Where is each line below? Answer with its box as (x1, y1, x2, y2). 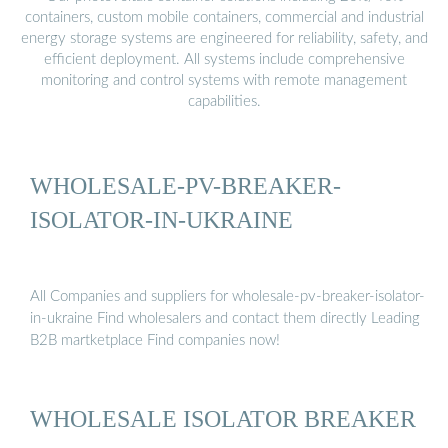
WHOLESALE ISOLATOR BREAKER (30, 404, 416, 432)
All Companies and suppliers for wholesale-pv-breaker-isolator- (30, 289, 425, 305)
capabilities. (187, 93, 261, 109)
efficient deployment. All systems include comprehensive (43, 51, 405, 67)
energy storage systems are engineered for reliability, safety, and (20, 30, 428, 46)
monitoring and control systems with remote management (41, 72, 407, 88)
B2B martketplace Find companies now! (30, 333, 280, 349)
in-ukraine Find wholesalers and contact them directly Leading (30, 311, 420, 327)
